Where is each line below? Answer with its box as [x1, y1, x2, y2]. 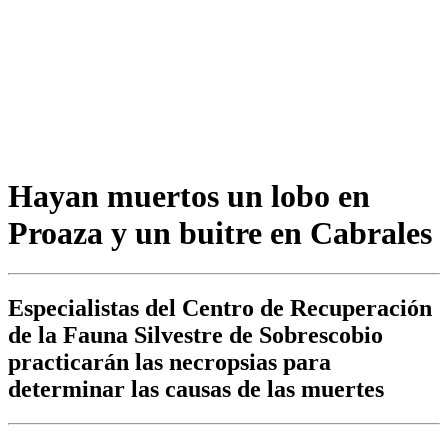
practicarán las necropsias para [8, 349, 331, 376]
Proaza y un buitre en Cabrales [8, 214, 432, 251]
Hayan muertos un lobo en [8, 177, 370, 214]
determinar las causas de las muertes [8, 376, 384, 403]
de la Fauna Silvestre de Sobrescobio [8, 322, 383, 349]
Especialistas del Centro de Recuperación [8, 295, 432, 322]
